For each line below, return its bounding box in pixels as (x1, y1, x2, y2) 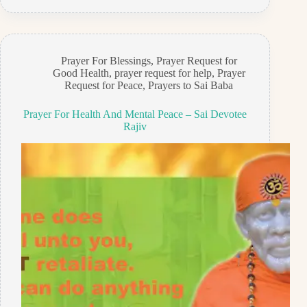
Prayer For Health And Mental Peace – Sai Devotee (23, 108, 247, 121)
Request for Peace (64, 79, 143, 92)
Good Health (52, 67, 109, 79)
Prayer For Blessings (60, 55, 151, 67)
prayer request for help (114, 67, 212, 79)
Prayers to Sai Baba (148, 79, 234, 92)
